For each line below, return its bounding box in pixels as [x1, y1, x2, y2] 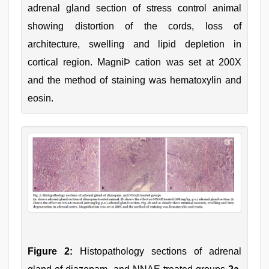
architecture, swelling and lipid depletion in [28, 38, 241, 49]
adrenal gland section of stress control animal [28, 2, 241, 13]
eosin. [28, 92, 53, 103]
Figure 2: [28, 246, 73, 257]
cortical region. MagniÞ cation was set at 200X [28, 56, 241, 67]
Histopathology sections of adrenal [73, 246, 241, 257]
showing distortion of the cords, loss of [28, 20, 241, 31]
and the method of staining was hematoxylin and [28, 74, 241, 85]
